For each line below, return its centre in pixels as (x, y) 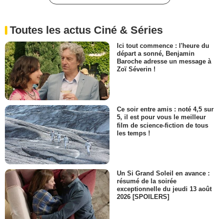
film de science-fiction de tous (163, 125)
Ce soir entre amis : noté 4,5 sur (165, 109)
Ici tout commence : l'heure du (163, 46)
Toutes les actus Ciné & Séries (86, 30)
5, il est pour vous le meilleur (161, 117)
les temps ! (133, 133)
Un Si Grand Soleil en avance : (163, 173)
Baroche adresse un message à (164, 62)
